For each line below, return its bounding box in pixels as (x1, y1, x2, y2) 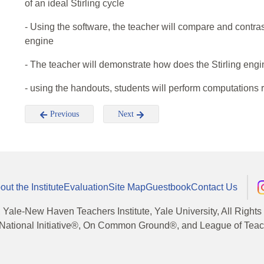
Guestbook (146, 181, 191, 192)
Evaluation (64, 181, 108, 192)
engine (25, 36, 54, 47)
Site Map (108, 181, 146, 192)
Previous (48, 110, 79, 119)
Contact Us (191, 181, 237, 192)
